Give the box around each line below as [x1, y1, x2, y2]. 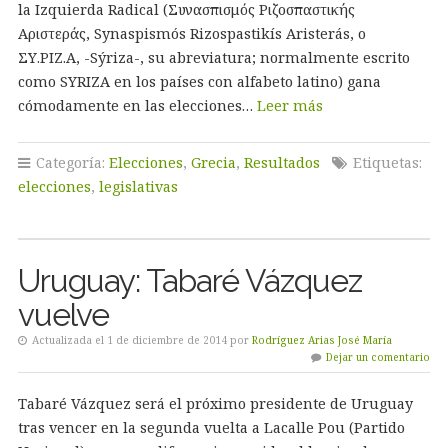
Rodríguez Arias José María [251, 333, 392, 347]
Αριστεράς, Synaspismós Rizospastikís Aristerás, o [17, 24, 366, 43]
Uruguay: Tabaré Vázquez [17, 262, 362, 299]
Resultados [243, 153, 320, 172]
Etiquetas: [348, 153, 422, 172]
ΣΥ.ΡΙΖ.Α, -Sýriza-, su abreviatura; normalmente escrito [17, 48, 410, 67]
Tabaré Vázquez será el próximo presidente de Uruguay [17, 394, 413, 413]
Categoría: [31, 153, 109, 172]
